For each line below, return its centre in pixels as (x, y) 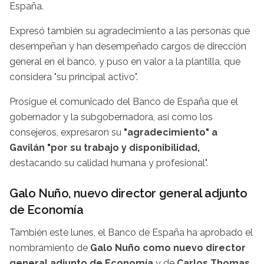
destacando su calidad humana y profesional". (109, 163)
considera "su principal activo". (74, 77)
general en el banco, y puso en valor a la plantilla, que (125, 62)
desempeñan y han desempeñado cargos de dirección (128, 47)
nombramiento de (50, 248)
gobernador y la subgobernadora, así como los (111, 117)
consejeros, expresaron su (65, 133)
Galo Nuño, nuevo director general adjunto (128, 194)
